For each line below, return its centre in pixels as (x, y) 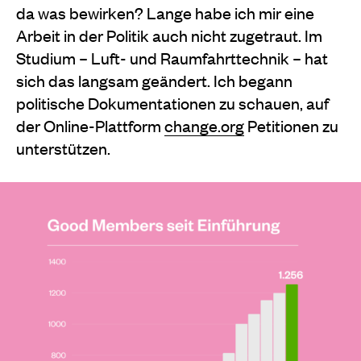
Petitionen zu (291, 125)
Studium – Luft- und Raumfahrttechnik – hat (172, 57)
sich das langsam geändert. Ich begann (154, 80)
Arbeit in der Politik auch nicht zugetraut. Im (169, 35)
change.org (204, 125)
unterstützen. (63, 147)
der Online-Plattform (90, 125)
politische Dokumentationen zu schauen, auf (172, 102)
